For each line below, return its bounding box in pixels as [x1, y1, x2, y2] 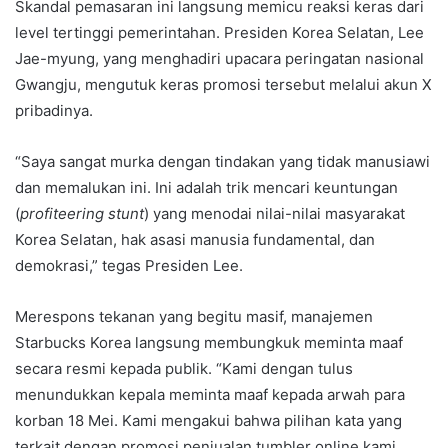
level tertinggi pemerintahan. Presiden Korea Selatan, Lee [15, 23, 424, 43]
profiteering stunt [20, 204, 144, 224]
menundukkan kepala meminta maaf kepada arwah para [15, 385, 405, 405]
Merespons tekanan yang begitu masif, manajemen [15, 307, 373, 327]
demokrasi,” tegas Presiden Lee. [15, 256, 243, 276]
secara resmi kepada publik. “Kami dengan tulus [15, 359, 353, 379]
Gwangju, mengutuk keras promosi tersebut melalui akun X [15, 75, 432, 95]
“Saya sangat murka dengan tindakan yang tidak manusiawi [15, 152, 430, 172]
